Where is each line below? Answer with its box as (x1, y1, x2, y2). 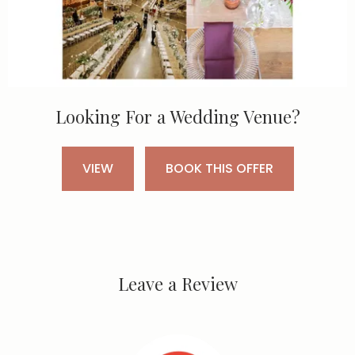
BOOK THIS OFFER (165, 158, 273, 177)
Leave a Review (117, 271, 238, 296)
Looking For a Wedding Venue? (55, 104, 300, 128)
